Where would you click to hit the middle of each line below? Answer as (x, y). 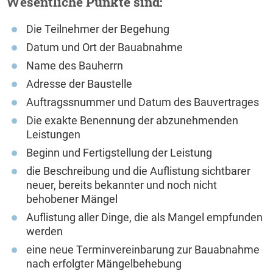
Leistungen (53, 134)
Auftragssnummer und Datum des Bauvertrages (143, 102)
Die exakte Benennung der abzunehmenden (132, 120)
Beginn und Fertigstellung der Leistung (119, 152)
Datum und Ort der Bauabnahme (105, 47)
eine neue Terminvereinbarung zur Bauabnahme (143, 249)
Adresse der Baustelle (79, 83)
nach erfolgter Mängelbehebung (104, 263)
